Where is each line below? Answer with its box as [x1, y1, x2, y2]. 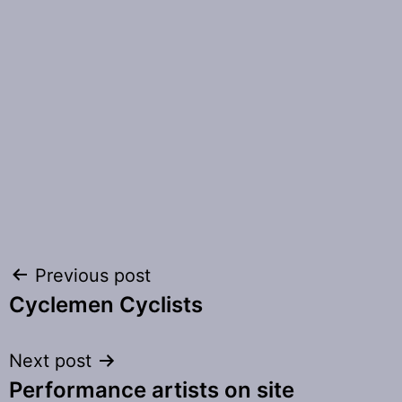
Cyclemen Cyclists [8, 291, 203, 318]
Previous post [34, 264, 151, 286]
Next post [8, 349, 92, 371]
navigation [7, 301, 165, 341]
